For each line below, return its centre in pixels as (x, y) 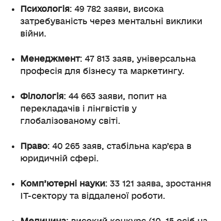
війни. (33, 34)
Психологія (45, 9)
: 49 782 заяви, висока (117, 9)
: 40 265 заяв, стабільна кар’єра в (119, 146)
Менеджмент (50, 59)
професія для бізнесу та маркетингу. (102, 71)
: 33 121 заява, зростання (158, 184)
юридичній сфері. (59, 158)
